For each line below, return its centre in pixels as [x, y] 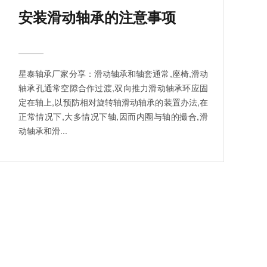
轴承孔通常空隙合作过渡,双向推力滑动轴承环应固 [113, 87]
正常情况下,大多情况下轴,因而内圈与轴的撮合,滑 [113, 116]
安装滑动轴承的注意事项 [97, 16]
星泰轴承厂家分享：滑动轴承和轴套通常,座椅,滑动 [113, 73]
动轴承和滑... [43, 130]
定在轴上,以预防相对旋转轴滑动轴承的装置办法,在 [113, 102]
